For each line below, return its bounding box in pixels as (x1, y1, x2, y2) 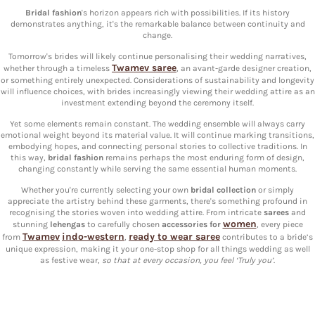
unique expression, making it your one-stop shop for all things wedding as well (5, 243, 310, 254)
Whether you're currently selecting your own (21, 184, 191, 195)
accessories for (161, 219, 223, 229)
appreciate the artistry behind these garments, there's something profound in (8, 195, 307, 206)
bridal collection (191, 184, 256, 195)
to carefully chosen (84, 219, 162, 229)
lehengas (49, 219, 85, 229)
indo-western (62, 230, 124, 243)
